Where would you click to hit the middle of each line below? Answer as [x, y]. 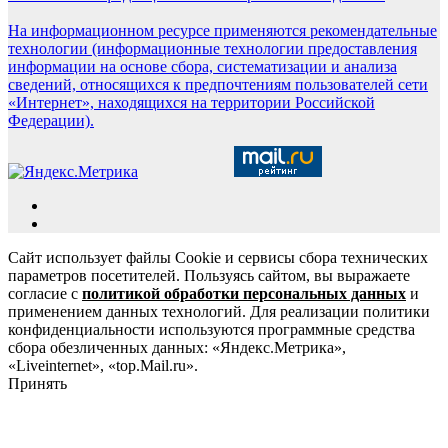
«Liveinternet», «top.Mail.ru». [103, 366]
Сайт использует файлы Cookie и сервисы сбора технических [218, 258]
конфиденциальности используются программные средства [211, 330]
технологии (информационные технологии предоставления [212, 49]
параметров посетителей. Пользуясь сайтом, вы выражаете [209, 276]
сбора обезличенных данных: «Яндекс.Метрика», [177, 348]
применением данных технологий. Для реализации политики [219, 312]
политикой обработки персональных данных [244, 294]
